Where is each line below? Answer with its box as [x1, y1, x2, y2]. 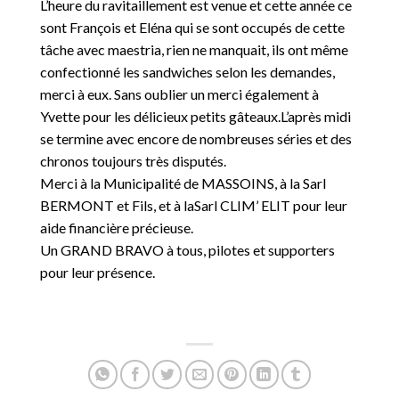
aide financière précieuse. [40, 219, 193, 237]
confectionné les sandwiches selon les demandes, [40, 63, 335, 81]
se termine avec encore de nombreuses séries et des [40, 130, 352, 148]
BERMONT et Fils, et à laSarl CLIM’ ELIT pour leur [40, 197, 347, 215]
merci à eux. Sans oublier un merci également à [40, 85, 319, 103]
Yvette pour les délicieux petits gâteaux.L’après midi [40, 108, 351, 126]
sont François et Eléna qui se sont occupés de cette [40, 19, 345, 37]
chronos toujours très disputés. [40, 152, 226, 170]
